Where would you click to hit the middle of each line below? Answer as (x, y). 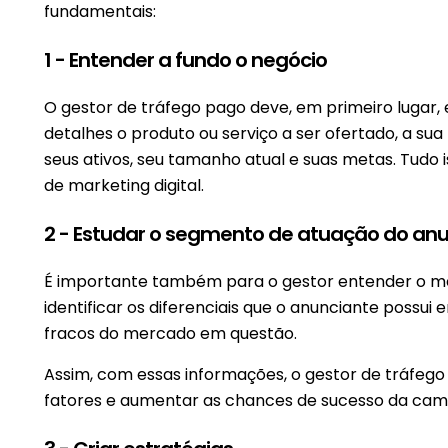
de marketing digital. (126, 185)
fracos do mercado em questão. (170, 333)
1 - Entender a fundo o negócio (185, 59)
